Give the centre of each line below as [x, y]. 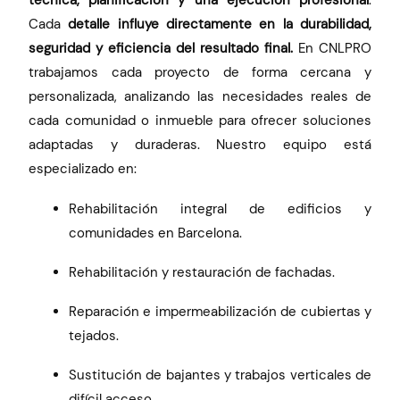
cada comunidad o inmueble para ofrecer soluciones [200, 121]
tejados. [94, 336]
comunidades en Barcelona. [156, 233]
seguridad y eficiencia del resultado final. [163, 49]
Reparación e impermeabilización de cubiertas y [220, 312]
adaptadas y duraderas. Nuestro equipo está [200, 145]
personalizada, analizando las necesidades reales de [200, 97]
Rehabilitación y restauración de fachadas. [202, 272]
